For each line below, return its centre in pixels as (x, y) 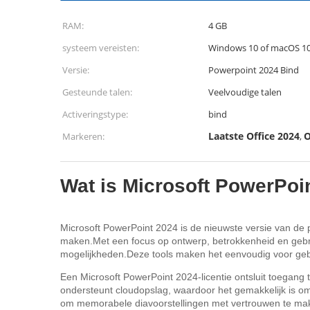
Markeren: (83, 136)
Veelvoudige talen (245, 92)
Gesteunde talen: (97, 92)
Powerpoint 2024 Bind (254, 70)
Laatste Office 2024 (254, 136)
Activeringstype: (95, 114)
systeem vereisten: (101, 48)
